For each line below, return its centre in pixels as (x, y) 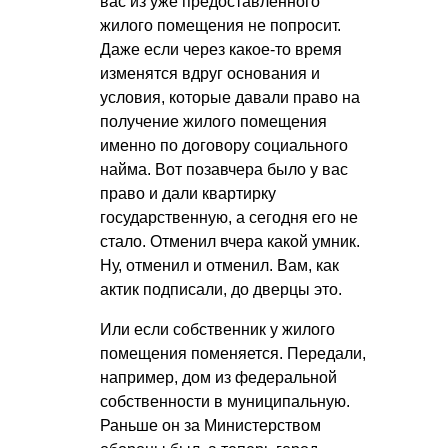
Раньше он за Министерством (210, 426)
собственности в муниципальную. (225, 402)
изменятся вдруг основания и (210, 74)
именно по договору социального (224, 146)
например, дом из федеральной (218, 378)
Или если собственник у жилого (217, 330)
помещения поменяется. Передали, (233, 354)
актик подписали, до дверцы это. (221, 290)
